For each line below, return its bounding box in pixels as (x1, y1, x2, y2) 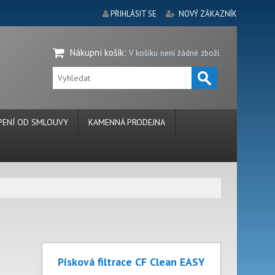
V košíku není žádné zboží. (129, 48, 221, 58)
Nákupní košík (70, 47, 124, 58)
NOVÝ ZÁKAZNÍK (179, 9, 237, 19)
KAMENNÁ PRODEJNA (88, 117, 165, 128)
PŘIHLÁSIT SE (110, 9, 157, 19)
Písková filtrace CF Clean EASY (58, 255, 205, 269)
